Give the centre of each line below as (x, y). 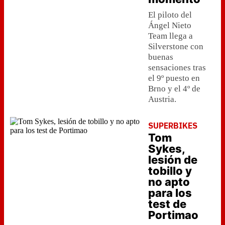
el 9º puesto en (174, 78)
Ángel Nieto (170, 25)
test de (167, 204)
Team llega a (171, 36)
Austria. (162, 99)
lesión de (173, 160)
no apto (169, 182)
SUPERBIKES (173, 126)
